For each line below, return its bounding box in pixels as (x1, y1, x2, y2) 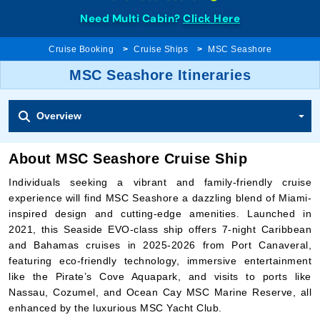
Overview (36, 110, 81, 121)
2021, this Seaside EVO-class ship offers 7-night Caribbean (9, 224, 311, 235)
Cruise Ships (134, 44, 188, 54)
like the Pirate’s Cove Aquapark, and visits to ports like (9, 271, 311, 282)
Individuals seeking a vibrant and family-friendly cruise (9, 176, 311, 188)
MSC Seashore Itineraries (69, 67, 251, 83)
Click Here (183, 11, 240, 26)
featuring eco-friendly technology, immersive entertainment (9, 255, 311, 266)
